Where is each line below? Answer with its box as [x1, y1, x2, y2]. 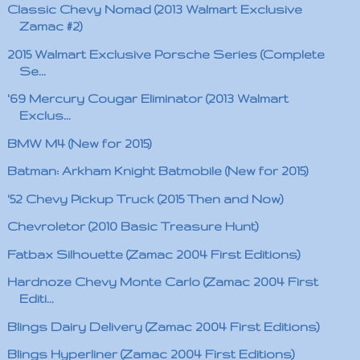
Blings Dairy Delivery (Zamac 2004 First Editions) [6, 319, 320, 333]
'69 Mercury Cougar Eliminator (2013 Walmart [6, 92, 288, 105]
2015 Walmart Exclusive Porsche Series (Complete [6, 47, 325, 61]
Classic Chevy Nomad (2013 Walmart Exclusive [6, 2, 302, 16]
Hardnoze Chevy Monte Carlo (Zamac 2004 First [6, 275, 318, 288]
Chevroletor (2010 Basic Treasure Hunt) [6, 219, 259, 233]
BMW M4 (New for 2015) [6, 136, 152, 150]
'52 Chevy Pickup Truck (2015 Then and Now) [6, 191, 284, 206]
